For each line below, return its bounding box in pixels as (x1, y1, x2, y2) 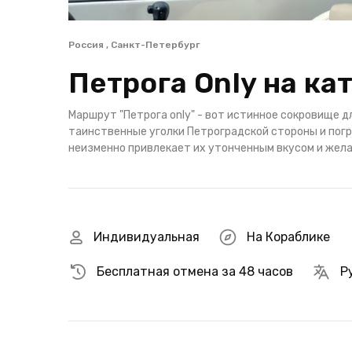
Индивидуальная (93, 229, 200, 244)
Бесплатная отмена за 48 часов (97, 264, 293, 279)
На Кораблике (247, 229, 330, 244)
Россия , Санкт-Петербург (68, 39, 200, 50)
